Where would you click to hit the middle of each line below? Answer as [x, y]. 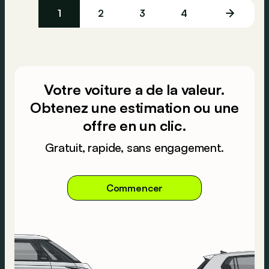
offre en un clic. [134, 125]
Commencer [134, 188]
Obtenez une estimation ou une [134, 107]
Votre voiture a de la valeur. [134, 89]
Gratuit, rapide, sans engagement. [134, 147]
